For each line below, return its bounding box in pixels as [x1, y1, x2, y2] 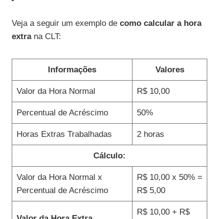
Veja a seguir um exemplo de [12, 18, 120, 28]
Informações [48, 65, 96, 74]
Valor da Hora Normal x [16, 172, 102, 182]
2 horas [136, 129, 164, 139]
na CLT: [31, 31, 61, 41]
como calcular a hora [120, 18, 201, 28]
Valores [155, 65, 184, 74]
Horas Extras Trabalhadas [16, 129, 112, 139]
